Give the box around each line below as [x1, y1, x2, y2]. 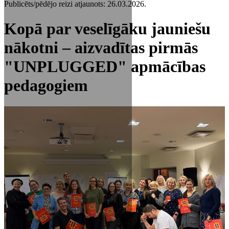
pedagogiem [4, 76, 88, 95]
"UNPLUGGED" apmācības [4, 57, 205, 76]
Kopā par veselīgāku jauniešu [4, 19, 211, 38]
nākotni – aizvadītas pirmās [4, 38, 198, 57]
